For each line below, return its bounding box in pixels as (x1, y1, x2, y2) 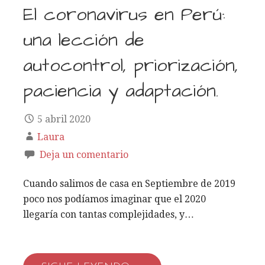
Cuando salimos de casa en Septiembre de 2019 (23, 177, 235, 189)
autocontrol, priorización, (23, 52, 238, 79)
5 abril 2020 (37, 113, 91, 125)
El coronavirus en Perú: (23, 1, 225, 28)
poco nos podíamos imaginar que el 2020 (23, 193, 206, 205)
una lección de (23, 27, 144, 53)
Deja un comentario (40, 148, 128, 160)
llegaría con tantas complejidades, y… (23, 208, 194, 220)
